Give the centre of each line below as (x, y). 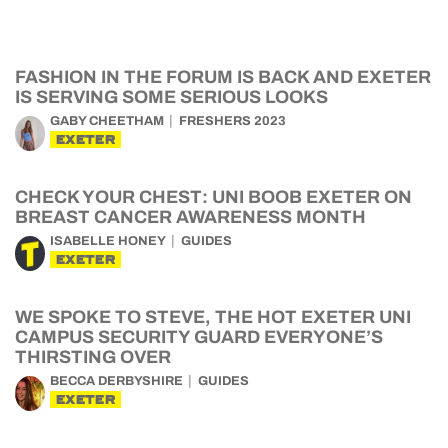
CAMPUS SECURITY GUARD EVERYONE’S (199, 337)
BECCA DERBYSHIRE (116, 381)
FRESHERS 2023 (232, 121)
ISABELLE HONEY (108, 241)
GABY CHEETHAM (107, 121)
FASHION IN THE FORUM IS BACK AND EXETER (223, 77)
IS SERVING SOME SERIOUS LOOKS (171, 97)
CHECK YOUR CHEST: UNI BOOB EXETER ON (213, 197)
